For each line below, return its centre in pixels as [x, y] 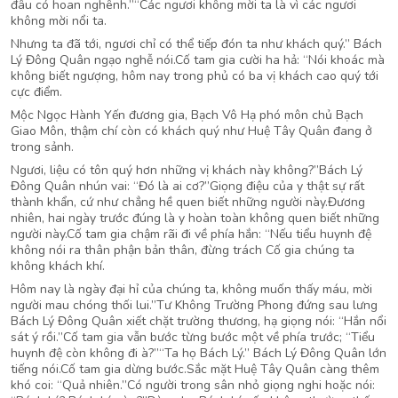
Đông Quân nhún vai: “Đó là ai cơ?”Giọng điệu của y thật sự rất [187, 186]
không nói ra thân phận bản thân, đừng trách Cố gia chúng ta [183, 250]
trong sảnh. [42, 147]
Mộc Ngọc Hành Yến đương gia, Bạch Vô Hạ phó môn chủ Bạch [187, 115]
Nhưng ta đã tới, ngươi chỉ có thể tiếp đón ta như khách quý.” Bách [196, 44]
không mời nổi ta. [59, 21]
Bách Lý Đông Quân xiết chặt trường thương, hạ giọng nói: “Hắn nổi [199, 321]
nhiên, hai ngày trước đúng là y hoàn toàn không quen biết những [195, 218]
